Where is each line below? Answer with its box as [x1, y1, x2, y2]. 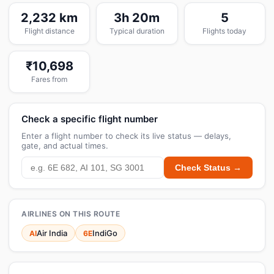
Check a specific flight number [21, 113, 158, 125]
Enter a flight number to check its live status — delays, [21, 131, 231, 141]
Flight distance [24, 26, 75, 35]
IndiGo [92, 228, 117, 238]
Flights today [202, 26, 247, 35]
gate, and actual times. [21, 141, 108, 150]
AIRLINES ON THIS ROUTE [21, 209, 120, 218]
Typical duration [109, 26, 165, 35]
